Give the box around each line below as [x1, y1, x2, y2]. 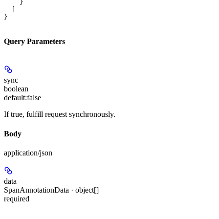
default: [4, 93, 27, 102]
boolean [4, 85, 28, 93]
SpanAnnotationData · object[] [4, 186, 99, 194]
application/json [4, 149, 52, 157]
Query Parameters [4, 37, 65, 46]
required [4, 195, 29, 203]
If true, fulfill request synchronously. [4, 110, 115, 119]
